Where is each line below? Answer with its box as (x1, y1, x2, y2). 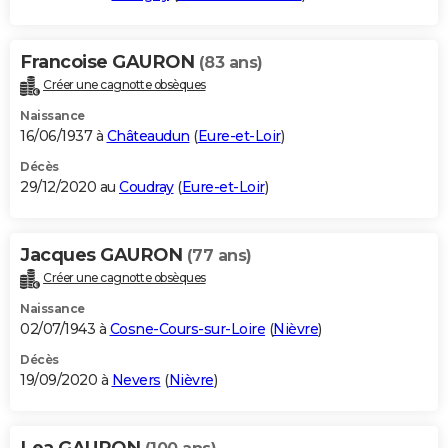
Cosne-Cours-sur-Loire (109, 319, 265, 338)
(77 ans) (186, 245, 252, 265)
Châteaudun (106, 126, 190, 145)
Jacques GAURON (20, 243, 187, 266)
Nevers (111, 370, 161, 389)
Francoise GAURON (20, 50, 199, 73)
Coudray (119, 177, 174, 196)
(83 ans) (198, 52, 263, 72)
